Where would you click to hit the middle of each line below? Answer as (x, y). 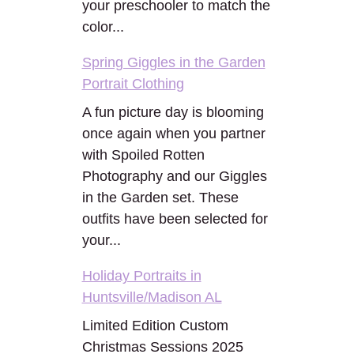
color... (103, 27)
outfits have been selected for (175, 219)
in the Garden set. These (160, 198)
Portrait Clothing (133, 84)
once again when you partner (173, 134)
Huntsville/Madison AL (152, 297)
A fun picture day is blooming (173, 112)
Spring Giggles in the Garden (173, 62)
